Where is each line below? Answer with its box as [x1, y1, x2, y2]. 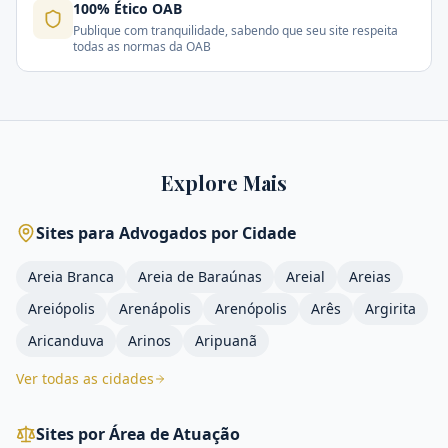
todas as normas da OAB [73, 38, 211, 55]
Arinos [128, 331, 171, 350]
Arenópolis [215, 299, 287, 318]
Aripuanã [195, 331, 257, 350]
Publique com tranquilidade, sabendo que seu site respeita [73, 22, 398, 39]
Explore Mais [161, 169, 287, 196]
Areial [286, 267, 325, 286]
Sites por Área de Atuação [36, 423, 240, 445]
